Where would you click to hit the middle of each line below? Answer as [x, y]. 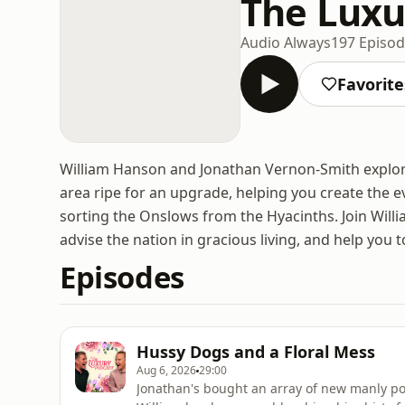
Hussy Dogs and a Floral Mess [256, 352]
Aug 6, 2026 [166, 370]
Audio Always [286, 42]
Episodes [122, 277]
